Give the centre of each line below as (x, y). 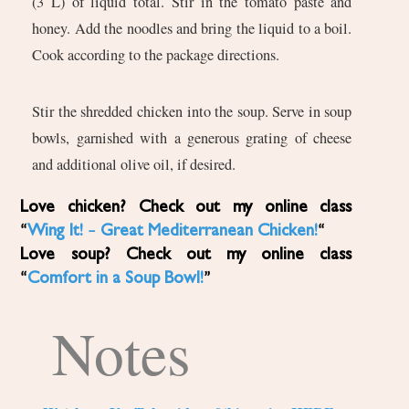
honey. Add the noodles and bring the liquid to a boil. (192, 29)
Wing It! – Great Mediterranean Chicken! (173, 231)
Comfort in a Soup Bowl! (116, 279)
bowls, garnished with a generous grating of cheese (192, 138)
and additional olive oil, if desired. (134, 165)
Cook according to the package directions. (156, 55)
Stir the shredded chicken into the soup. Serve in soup (192, 112)
